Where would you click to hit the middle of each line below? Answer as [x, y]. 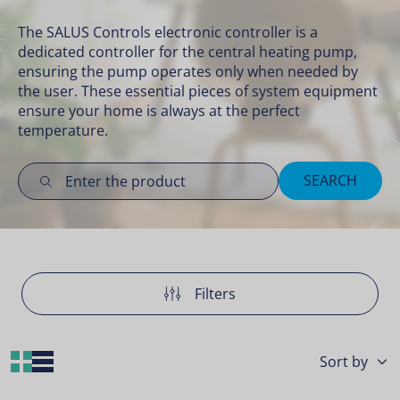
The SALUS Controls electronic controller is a [168, 32]
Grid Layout [71, 361]
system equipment [315, 91]
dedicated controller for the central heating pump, [187, 52]
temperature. [63, 130]
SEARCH [330, 180]
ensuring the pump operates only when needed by [188, 71]
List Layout [90, 361]
